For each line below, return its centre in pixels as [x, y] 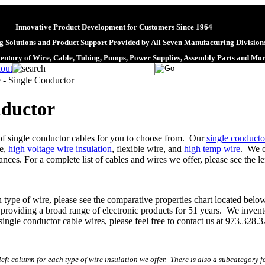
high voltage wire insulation [60, 148]
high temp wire [212, 148]
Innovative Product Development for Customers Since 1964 [114, 27]
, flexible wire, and [148, 148]
